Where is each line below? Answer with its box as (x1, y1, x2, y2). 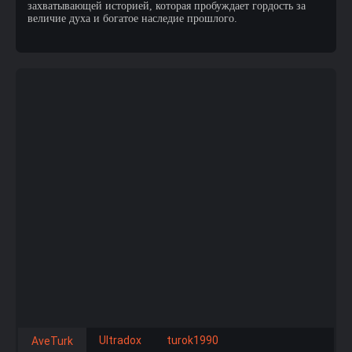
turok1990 (167, 334, 218, 346)
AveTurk (31, 335, 73, 347)
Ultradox (99, 334, 141, 346)
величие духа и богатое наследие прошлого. (27, 13, 237, 24)
